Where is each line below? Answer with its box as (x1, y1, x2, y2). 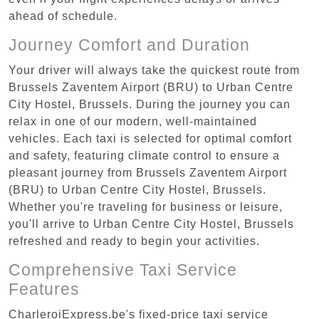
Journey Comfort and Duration (9, 35, 250, 54)
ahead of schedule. (9, 9, 117, 22)
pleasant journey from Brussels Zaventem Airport (9, 166, 287, 179)
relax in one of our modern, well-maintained (9, 115, 257, 127)
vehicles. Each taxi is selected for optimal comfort (9, 132, 292, 145)
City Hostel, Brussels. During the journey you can (9, 98, 291, 110)
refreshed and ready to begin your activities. (9, 234, 260, 247)
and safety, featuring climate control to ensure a (9, 149, 280, 162)
